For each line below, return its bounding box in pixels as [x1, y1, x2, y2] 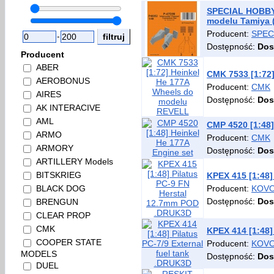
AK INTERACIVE [36, 103, 100, 113]
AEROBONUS [36, 76, 90, 86]
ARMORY [36, 143, 73, 154]
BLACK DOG [36, 183, 86, 194]
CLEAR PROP [36, 210, 91, 221]
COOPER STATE [36, 237, 102, 248]
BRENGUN [36, 197, 78, 207]
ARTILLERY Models [36, 157, 113, 167]
